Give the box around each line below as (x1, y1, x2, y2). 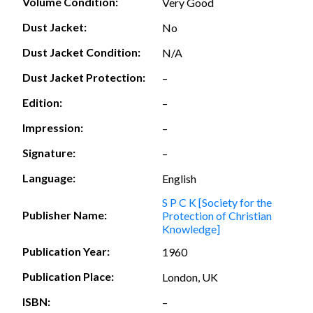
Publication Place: (22, 270, 114, 284)
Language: (22, 171, 75, 185)
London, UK (162, 270, 218, 284)
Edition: (22, 96, 62, 110)
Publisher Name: (22, 208, 107, 221)
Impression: (22, 121, 83, 135)
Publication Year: (22, 245, 110, 259)
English (162, 171, 196, 185)
